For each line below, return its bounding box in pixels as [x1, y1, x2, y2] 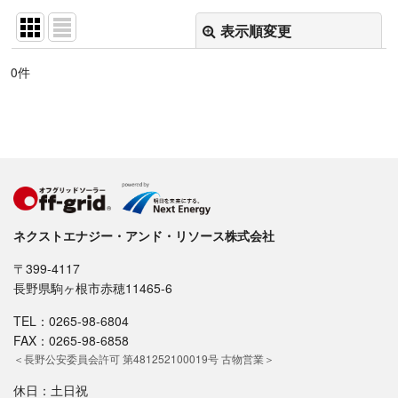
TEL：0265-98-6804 [13, 312, 129, 330]
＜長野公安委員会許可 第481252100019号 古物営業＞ [13, 351, 275, 366]
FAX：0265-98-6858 [13, 331, 129, 349]
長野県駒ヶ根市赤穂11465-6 [13, 279, 172, 297]
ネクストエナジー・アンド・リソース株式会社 [13, 227, 275, 244]
